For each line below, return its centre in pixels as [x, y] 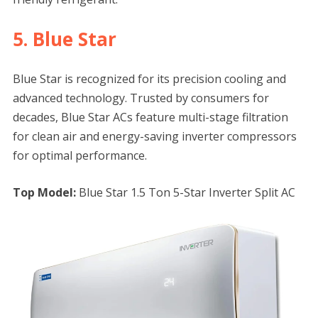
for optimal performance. [79, 156]
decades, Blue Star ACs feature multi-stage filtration [150, 117]
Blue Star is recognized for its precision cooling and [149, 79]
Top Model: [44, 193]
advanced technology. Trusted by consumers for [141, 98]
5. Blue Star [64, 39]
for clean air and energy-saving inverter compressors [154, 137]
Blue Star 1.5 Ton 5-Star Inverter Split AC [185, 193]
